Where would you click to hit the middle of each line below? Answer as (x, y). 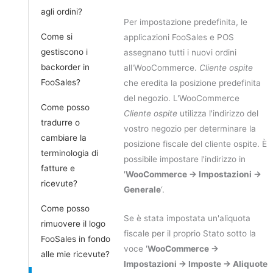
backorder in (65, 67)
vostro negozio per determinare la (190, 129)
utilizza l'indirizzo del (219, 114)
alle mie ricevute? (75, 254)
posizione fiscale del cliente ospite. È (195, 144)
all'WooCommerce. (161, 68)
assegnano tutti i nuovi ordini (180, 53)
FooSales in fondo (76, 239)
